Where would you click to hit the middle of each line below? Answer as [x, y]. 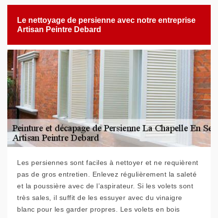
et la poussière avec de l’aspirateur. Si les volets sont [105, 186]
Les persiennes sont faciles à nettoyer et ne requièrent [108, 163]
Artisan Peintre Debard [59, 29]
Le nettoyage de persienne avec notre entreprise [106, 20]
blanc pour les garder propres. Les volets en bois [99, 209]
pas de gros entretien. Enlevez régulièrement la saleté [107, 174]
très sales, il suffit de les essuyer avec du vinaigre [100, 198]
